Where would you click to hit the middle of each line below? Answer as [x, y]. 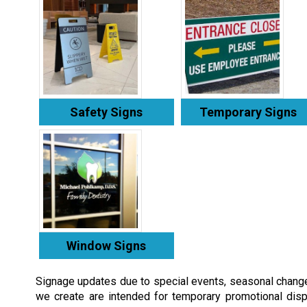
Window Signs [107, 245]
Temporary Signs [248, 112]
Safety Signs [107, 112]
